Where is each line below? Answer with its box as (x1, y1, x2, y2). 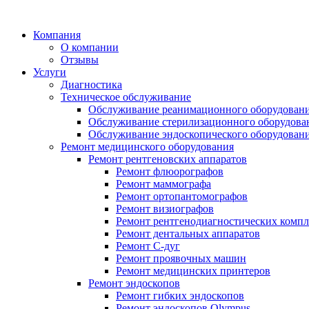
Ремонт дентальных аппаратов (116, 228, 260, 239)
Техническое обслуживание (61, 91, 191, 103)
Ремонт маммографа (116, 178, 211, 190)
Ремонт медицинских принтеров (116, 265, 270, 277)
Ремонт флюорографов (116, 166, 223, 177)
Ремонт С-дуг (116, 240, 180, 252)
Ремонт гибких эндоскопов (116, 290, 244, 301)
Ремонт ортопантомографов (116, 190, 248, 202)
